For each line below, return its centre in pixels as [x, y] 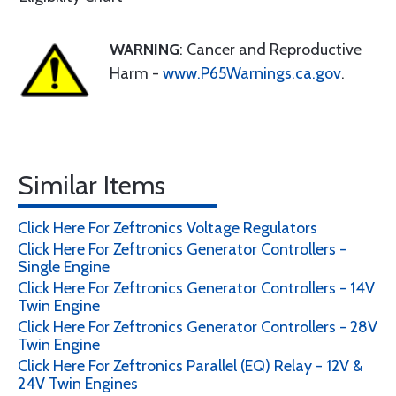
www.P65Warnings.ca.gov [252, 73]
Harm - [136, 73]
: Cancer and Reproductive [270, 49]
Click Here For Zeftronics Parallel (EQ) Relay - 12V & [190, 366]
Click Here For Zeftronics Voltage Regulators [168, 228]
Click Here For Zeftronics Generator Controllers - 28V [198, 327]
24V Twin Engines [78, 384]
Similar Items [91, 185]
